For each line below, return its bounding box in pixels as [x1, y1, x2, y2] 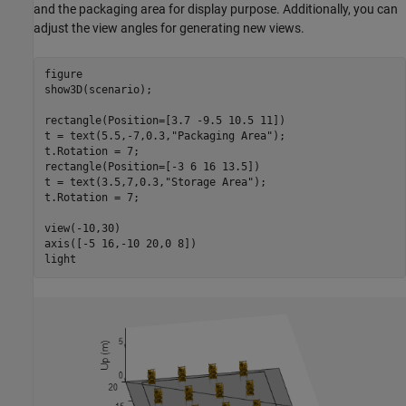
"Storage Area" [164, 176, 254, 188]
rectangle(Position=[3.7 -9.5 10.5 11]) [43, 114, 285, 127]
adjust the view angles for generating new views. [34, 20, 304, 35]
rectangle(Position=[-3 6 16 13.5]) [43, 160, 260, 173]
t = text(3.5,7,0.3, [43, 176, 165, 188]
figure [43, 68, 82, 81]
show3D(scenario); [43, 83, 152, 96]
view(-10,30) [43, 222, 121, 235]
